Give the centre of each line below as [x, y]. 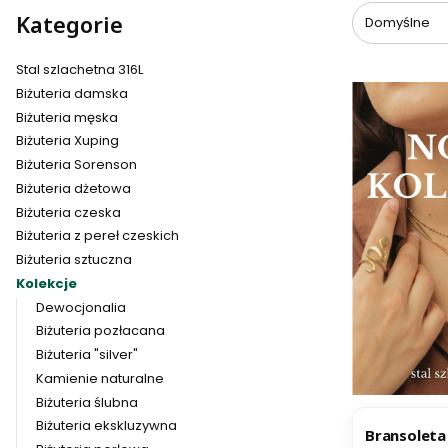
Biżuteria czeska [68, 212]
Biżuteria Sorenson [76, 164]
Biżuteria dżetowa [73, 188]
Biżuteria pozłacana [100, 331]
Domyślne [397, 22]
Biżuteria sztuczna [74, 259]
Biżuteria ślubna [86, 402]
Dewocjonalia [80, 307]
